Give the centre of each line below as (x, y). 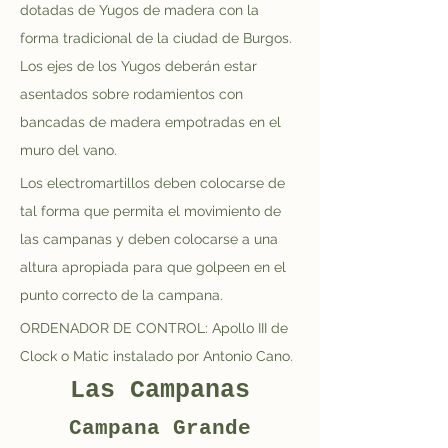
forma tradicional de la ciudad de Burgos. (158, 38)
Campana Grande (160, 428)
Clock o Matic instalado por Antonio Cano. (156, 356)
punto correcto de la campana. (121, 295)
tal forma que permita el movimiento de (152, 211)
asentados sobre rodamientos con (133, 94)
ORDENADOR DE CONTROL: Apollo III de (156, 328)
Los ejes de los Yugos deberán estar (140, 66)
